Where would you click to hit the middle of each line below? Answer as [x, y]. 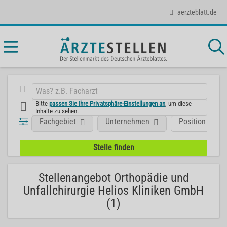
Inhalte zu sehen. [57, 111]
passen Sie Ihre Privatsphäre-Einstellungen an [107, 103]
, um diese [179, 103]
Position [193, 121]
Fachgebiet [58, 121]
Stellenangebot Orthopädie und [113, 178]
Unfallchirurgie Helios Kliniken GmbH [113, 191]
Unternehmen [128, 121]
